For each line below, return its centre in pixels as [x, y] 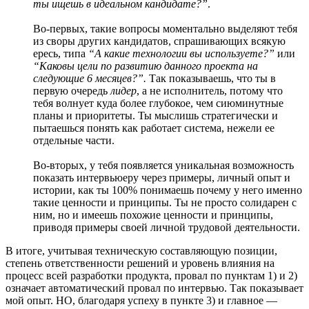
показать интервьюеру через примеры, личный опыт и [162, 178]
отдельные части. [74, 141]
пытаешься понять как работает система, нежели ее [154, 128]
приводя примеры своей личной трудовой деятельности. [168, 228]
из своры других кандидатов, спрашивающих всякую [159, 41]
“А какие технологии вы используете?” [183, 54]
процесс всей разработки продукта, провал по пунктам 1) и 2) [151, 276]
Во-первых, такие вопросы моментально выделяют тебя [165, 29]
